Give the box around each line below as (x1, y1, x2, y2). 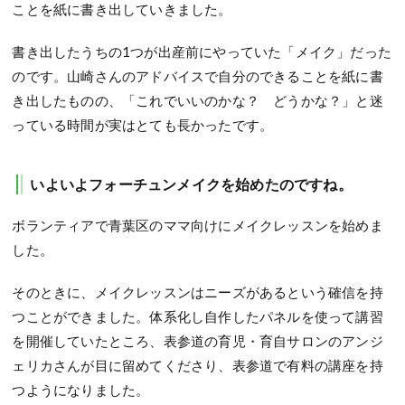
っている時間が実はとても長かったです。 (12, 117, 274, 134)
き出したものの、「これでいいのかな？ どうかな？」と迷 (12, 92, 383, 109)
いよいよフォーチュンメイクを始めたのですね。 (30, 175, 353, 193)
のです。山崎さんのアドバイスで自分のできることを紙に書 (12, 68, 383, 85)
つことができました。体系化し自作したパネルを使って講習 (12, 308, 383, 325)
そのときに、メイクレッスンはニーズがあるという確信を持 (12, 284, 383, 301)
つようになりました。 (12, 381, 150, 399)
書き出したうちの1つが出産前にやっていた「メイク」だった (12, 43, 392, 61)
